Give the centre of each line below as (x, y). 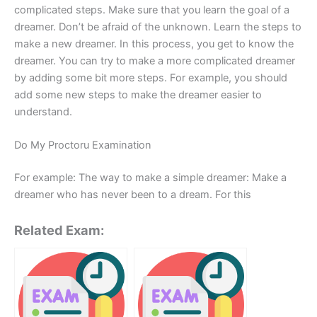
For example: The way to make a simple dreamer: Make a (150, 178)
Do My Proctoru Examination (83, 145)
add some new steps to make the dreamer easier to (138, 94)
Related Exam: (59, 230)
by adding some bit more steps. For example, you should (151, 77)
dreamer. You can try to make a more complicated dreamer (155, 60)
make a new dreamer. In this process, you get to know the (154, 44)
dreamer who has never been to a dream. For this (133, 195)
